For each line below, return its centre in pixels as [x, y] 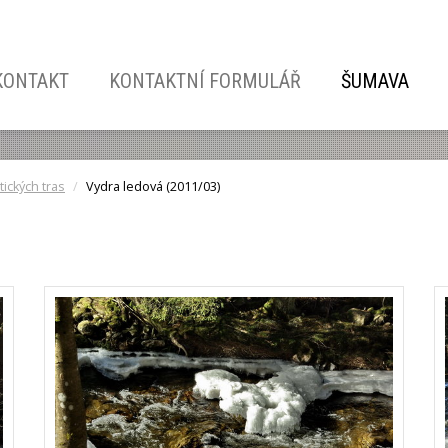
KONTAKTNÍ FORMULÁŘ [205, 81]
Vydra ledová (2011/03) [153, 186]
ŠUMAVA [375, 81]
